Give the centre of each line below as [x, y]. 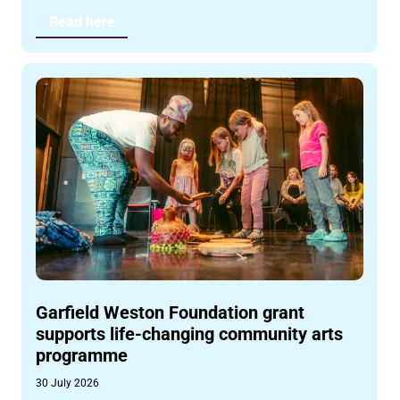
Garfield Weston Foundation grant [171, 312]
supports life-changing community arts [190, 333]
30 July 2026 [68, 383]
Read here [82, 22]
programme [82, 355]
